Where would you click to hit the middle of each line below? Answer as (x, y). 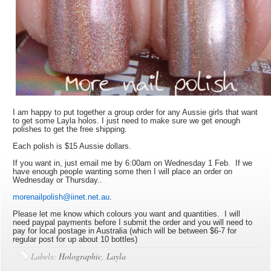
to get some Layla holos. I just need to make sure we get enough (127, 121)
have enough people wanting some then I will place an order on (123, 172)
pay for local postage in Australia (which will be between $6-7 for (125, 231)
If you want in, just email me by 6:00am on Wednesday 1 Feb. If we (133, 163)
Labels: (45, 256)
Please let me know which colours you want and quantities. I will (127, 214)
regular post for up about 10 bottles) (75, 240)
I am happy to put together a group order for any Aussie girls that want (135, 113)
